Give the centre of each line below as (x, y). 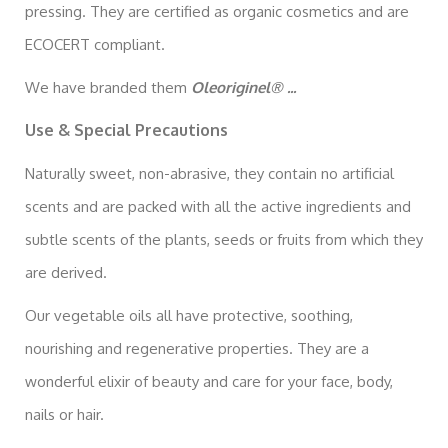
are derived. (66, 272)
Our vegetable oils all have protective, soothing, (189, 315)
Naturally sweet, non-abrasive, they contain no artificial (209, 173)
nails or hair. (64, 414)
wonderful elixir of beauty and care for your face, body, (209, 381)
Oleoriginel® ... (243, 87)
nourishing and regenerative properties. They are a (197, 348)
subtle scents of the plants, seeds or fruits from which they (224, 239)
